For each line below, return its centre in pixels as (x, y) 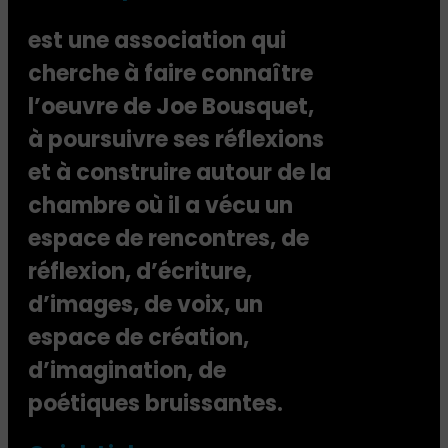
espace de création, (138, 337)
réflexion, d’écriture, (140, 271)
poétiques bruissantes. (155, 403)
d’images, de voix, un (145, 304)
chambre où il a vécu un (160, 205)
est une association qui (157, 40)
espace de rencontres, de (168, 238)
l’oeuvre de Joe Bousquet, (171, 106)
